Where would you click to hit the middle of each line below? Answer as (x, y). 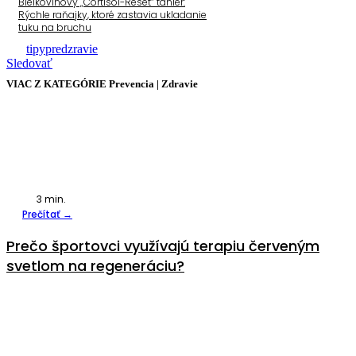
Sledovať (29, 63)
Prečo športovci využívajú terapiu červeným (163, 246)
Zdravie (180, 83)
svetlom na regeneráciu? (95, 265)
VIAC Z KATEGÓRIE (58, 83)
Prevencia (132, 83)
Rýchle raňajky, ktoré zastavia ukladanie (112, 14)
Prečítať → (47, 214)
